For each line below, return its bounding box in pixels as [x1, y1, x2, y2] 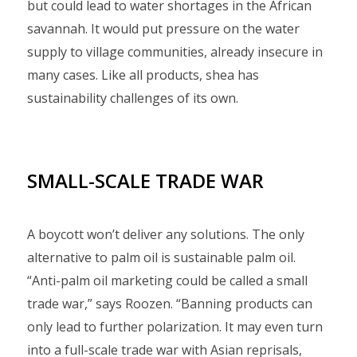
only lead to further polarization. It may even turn [27, 318, 323, 335]
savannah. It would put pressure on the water [27, 20, 300, 37]
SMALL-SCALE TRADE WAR [27, 167, 273, 194]
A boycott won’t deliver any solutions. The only [27, 226, 304, 243]
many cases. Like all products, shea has [27, 66, 259, 84]
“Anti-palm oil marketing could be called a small [27, 272, 308, 289]
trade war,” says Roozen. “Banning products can [27, 295, 312, 312]
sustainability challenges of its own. [27, 89, 241, 107]
